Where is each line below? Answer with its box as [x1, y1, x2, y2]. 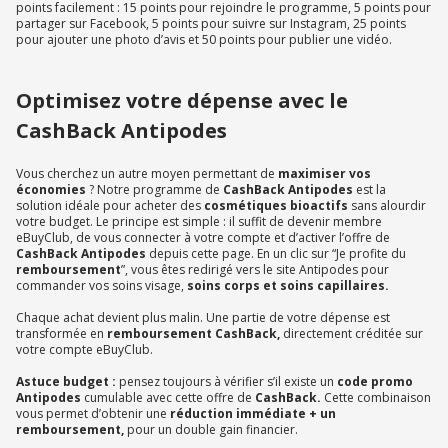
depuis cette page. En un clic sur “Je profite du [149, 245, 406, 263]
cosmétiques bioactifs [201, 197, 351, 215]
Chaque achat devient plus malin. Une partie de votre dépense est [16, 309, 390, 327]
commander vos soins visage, [16, 277, 187, 295]
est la [353, 181, 386, 199]
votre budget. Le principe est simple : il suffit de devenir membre [16, 213, 382, 231]
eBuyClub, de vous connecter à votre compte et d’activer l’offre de [16, 229, 390, 247]
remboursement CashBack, [104, 325, 283, 343]
